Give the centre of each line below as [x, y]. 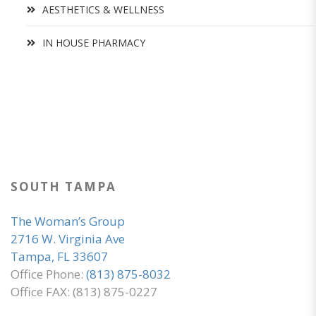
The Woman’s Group [68, 221]
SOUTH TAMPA [63, 186]
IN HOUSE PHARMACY [94, 42]
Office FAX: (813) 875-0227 [84, 291]
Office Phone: [48, 274]
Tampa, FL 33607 [59, 256]
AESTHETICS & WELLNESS [103, 9]
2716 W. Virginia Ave [68, 238]
